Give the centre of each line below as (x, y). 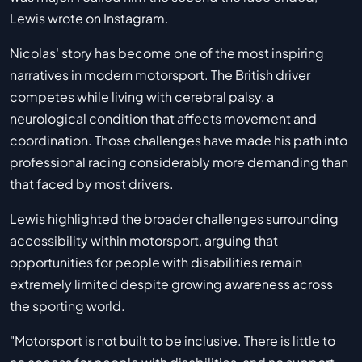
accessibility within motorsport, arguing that (144, 241)
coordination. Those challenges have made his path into (179, 141)
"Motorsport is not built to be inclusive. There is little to (173, 341)
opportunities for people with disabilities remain (156, 263)
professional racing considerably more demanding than (179, 162)
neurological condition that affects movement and (163, 119)
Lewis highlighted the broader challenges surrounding (174, 219)
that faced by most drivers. (92, 184)
